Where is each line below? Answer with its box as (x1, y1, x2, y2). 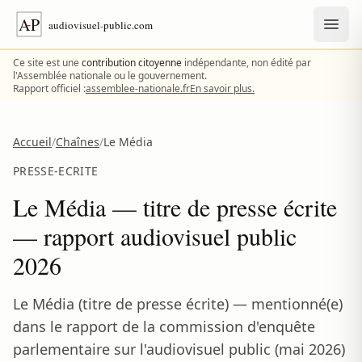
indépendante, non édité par (182, 56, 311, 69)
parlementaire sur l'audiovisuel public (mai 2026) (13, 339, 345, 359)
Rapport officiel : (13, 82, 86, 95)
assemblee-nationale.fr (86, 82, 190, 95)
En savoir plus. (190, 82, 255, 95)
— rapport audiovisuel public (13, 220, 297, 252)
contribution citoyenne (82, 56, 182, 69)
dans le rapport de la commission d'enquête (13, 317, 315, 336)
